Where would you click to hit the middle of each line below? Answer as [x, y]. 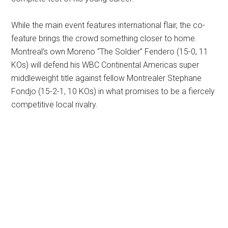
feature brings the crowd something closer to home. [104, 39]
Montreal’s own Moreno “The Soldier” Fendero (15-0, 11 [110, 52]
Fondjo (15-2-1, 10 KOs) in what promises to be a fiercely [113, 92]
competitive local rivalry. [55, 105]
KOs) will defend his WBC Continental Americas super [105, 65]
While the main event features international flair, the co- [108, 25]
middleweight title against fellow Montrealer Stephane [107, 78]
